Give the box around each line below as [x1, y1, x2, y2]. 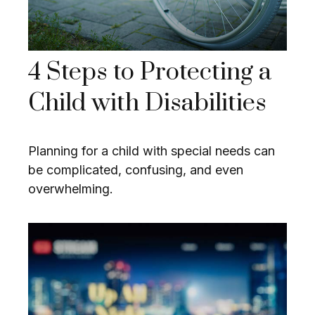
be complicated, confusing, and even [28, 162, 243, 178]
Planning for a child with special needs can [28, 143, 275, 159]
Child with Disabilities [28, 88, 266, 120]
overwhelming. [28, 181, 113, 197]
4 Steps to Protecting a [28, 57, 271, 89]
